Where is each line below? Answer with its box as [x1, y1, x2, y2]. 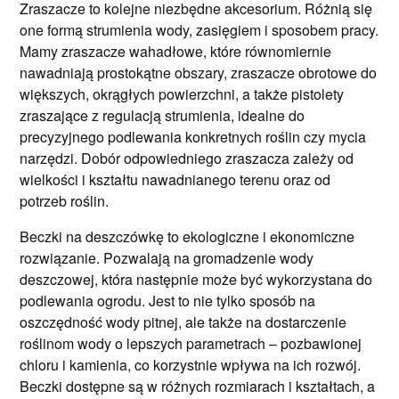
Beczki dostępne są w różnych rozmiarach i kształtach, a [20, 376, 376, 396]
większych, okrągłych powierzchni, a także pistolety [20, 84, 345, 104]
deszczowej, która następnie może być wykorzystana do [20, 269, 373, 289]
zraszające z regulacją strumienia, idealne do [20, 105, 305, 126]
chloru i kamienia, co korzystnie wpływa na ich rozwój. [20, 354, 362, 375]
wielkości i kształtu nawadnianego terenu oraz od [20, 169, 331, 190]
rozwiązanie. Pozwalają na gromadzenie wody [20, 248, 314, 268]
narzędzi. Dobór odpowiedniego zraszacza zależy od [20, 148, 354, 168]
